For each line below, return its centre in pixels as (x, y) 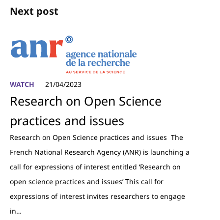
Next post (34, 11)
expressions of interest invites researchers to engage (97, 196)
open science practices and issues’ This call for (87, 181)
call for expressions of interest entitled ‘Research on (95, 167)
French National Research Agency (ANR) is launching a (100, 152)
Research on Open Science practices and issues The (96, 137)
